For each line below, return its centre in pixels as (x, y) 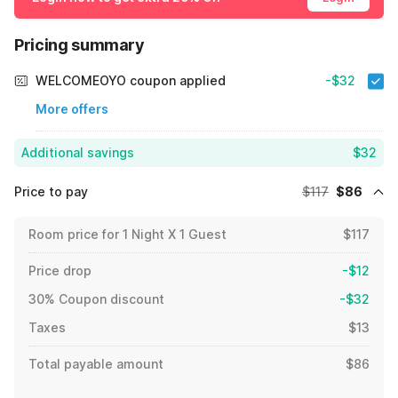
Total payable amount (96, 364)
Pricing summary (80, 45)
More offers (72, 109)
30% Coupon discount (96, 299)
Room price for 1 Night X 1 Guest (127, 235)
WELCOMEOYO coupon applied (131, 81)
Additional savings (78, 153)
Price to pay (51, 192)
